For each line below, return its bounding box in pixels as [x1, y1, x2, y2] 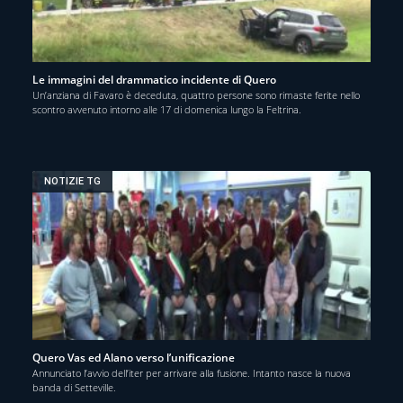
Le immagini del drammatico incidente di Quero [32, 71, 276, 87]
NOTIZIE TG [44, 175, 102, 188]
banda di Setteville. [32, 380, 116, 394]
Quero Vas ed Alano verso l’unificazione [32, 349, 235, 365]
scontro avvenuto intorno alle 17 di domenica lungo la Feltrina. [32, 102, 301, 116]
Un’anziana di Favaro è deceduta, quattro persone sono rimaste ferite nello [32, 87, 360, 102]
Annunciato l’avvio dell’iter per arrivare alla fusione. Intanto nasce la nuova [32, 365, 351, 380]
